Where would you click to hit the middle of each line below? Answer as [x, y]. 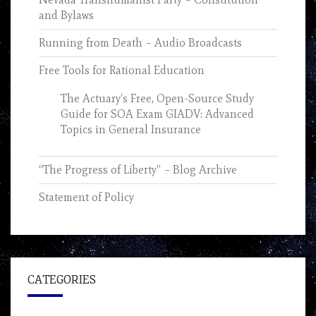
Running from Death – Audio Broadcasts [140, 43]
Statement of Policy [86, 197]
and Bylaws [66, 16]
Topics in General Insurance [131, 130]
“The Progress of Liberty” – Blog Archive [138, 170]
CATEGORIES [62, 280]
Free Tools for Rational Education [122, 71]
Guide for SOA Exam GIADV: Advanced [157, 114]
